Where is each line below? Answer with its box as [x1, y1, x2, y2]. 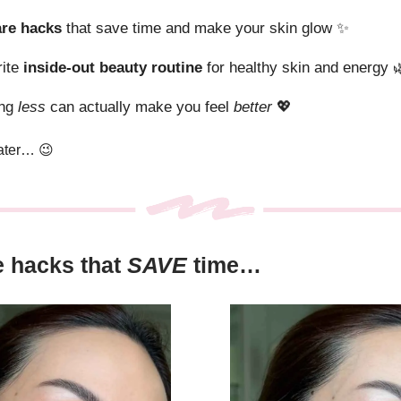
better [234, 98, 272, 116]
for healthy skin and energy [202, 59, 393, 77]
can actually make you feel [46, 98, 234, 116]
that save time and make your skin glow [62, 20, 337, 38]
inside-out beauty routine [23, 59, 202, 77]
